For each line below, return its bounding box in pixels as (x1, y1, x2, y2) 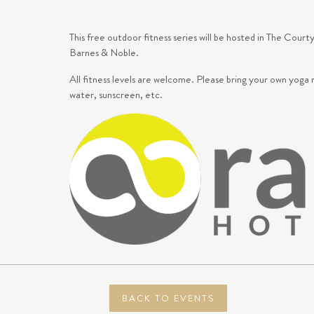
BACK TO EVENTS (121, 292, 214, 305)
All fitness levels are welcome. (69, 71, 196, 87)
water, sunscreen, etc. (69, 87, 165, 102)
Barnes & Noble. (69, 45, 139, 60)
